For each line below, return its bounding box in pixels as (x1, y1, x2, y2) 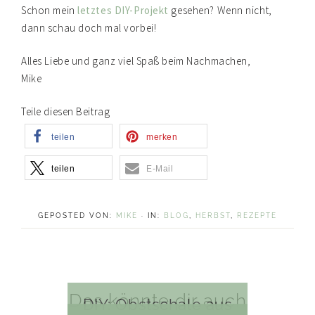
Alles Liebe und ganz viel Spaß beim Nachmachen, (21, 54, 251, 68)
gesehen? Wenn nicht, (168, 4, 272, 18)
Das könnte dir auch (68, 290, 247, 311)
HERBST (195, 212, 231, 220)
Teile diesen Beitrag (21, 105, 110, 119)
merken (146, 132, 178, 143)
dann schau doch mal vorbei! (21, 21, 157, 35)
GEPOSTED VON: (38, 212, 116, 220)
